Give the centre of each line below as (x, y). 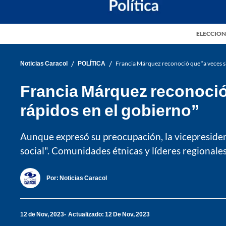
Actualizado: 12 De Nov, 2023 (109, 214)
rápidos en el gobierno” (110, 109)
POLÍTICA (92, 64)
